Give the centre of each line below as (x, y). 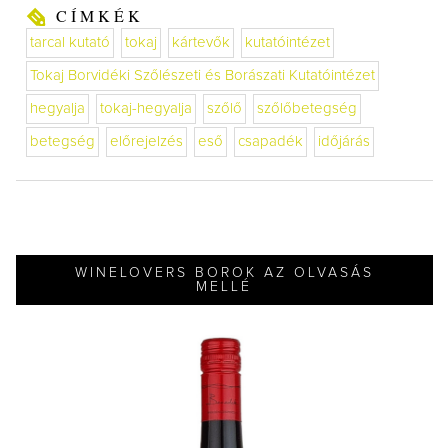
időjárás (343, 141)
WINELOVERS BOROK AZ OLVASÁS (224, 272)
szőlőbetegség (306, 108)
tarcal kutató (69, 42)
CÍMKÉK (99, 15)
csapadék (270, 141)
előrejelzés (146, 141)
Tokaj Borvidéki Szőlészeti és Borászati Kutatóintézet (202, 75)
